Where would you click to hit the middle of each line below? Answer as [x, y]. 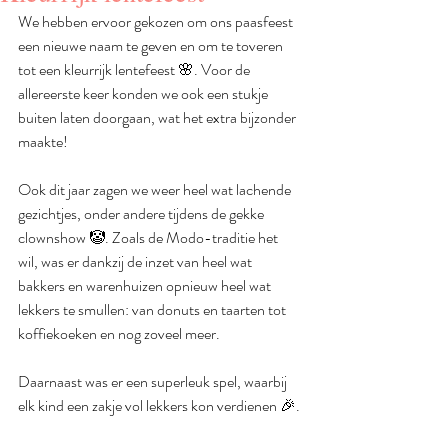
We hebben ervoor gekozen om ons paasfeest [157, 21]
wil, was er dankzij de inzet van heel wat [136, 261]
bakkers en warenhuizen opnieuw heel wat [146, 285]
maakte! [43, 141]
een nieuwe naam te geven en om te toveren [152, 45]
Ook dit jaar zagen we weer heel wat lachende [156, 189]
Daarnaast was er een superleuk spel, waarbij [154, 381]
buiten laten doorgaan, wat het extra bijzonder [158, 117]
